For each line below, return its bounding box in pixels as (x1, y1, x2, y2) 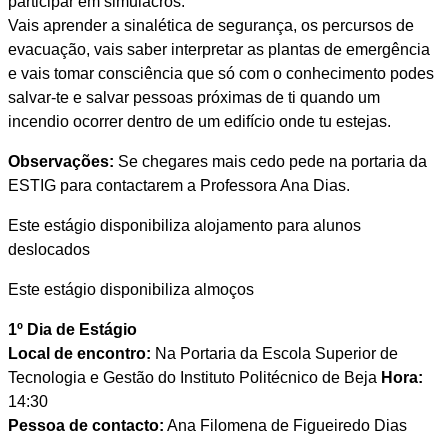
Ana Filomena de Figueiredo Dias (163, 417, 407, 435)
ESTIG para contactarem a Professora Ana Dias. (7, 177, 350, 195)
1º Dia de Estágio (7, 321, 137, 339)
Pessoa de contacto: (7, 417, 164, 435)
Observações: (7, 153, 114, 171)
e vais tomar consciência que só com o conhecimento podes (7, 65, 434, 83)
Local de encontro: (7, 345, 151, 363)
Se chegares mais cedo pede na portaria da (113, 153, 427, 171)
